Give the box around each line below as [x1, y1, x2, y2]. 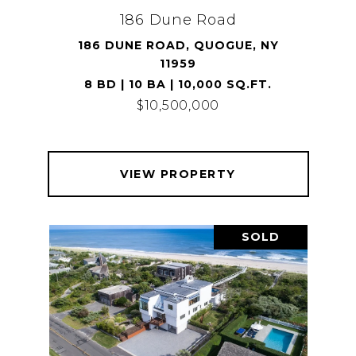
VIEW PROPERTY [120, 167, 236, 181]
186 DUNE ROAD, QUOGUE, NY [77, 38, 279, 52]
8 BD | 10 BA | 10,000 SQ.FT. [84, 77, 272, 91]
